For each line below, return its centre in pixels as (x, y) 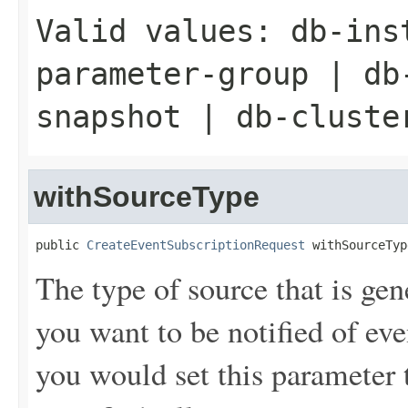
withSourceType (147, 197)
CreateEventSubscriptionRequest (196, 245)
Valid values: (163, 31)
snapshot (108, 117)
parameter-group (172, 74)
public (61, 245)
